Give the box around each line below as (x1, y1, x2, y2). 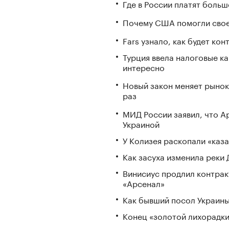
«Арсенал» (123, 176, 165, 190)
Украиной (123, 117, 159, 130)
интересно (123, 60, 165, 73)
